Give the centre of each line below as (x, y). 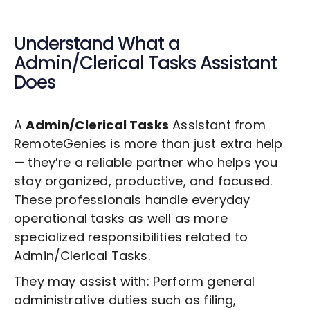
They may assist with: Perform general (135, 282)
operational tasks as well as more (121, 219)
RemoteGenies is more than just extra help (148, 144)
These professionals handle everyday (132, 200)
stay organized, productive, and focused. (143, 181)
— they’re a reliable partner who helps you (146, 163)
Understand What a (97, 44)
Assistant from (217, 125)
